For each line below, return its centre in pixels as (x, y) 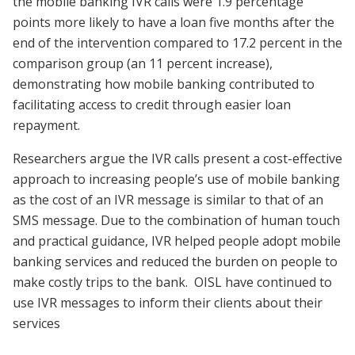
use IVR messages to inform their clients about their (168, 303)
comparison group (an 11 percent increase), (143, 64)
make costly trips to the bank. (102, 282)
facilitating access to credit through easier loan (152, 105)
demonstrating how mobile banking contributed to (164, 84)
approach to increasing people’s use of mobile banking (176, 179)
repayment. (48, 126)
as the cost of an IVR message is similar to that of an (168, 200)
